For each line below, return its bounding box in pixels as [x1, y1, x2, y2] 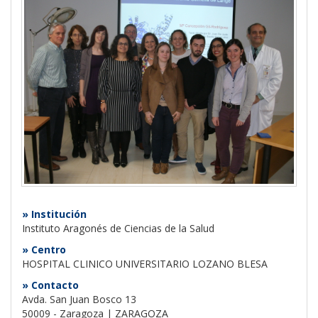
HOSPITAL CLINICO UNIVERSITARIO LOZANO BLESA [22, 257, 268, 270]
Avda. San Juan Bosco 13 [22, 292, 136, 306]
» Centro [22, 243, 66, 256]
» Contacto [22, 278, 79, 292]
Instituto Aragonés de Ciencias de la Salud [22, 221, 214, 235]
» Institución [22, 207, 87, 221]
